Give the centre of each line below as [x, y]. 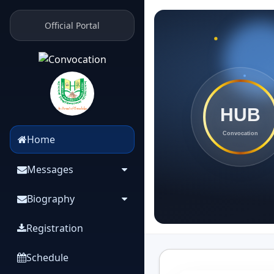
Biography [51, 198]
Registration [55, 228]
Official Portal [72, 25]
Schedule [47, 257]
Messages [50, 169]
